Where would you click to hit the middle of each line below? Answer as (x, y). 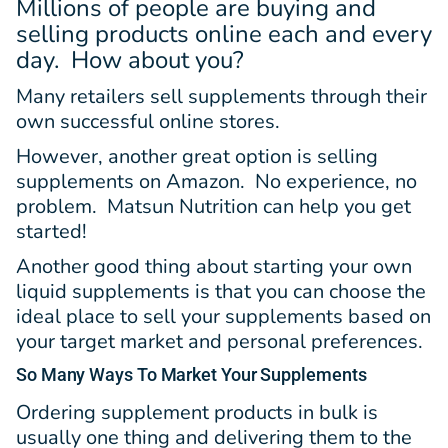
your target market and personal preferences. (219, 341)
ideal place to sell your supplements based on (223, 316)
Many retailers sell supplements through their (221, 96)
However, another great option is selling (197, 156)
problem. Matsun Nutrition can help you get (213, 206)
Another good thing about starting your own (214, 266)
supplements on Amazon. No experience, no (216, 181)
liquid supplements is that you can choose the (221, 291)
